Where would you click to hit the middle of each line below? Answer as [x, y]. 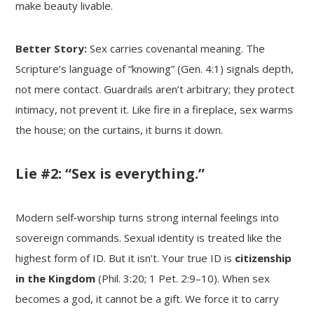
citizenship [264, 258]
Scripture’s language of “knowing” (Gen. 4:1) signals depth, [155, 68]
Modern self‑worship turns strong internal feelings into [148, 217]
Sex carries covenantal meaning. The [176, 48]
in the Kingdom [56, 278]
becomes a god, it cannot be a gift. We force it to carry [148, 298]
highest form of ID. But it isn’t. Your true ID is [125, 258]
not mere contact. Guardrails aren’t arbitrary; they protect [155, 89]
